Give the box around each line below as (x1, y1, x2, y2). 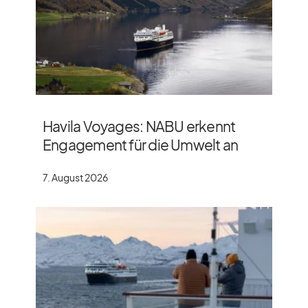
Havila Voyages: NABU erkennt (43, 116, 236, 135)
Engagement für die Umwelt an (43, 135, 239, 154)
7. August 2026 (43, 170, 108, 184)
